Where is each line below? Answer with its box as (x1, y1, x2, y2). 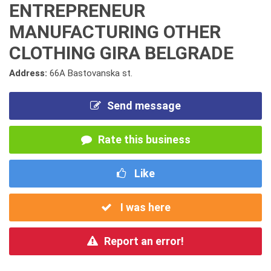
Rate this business (97, 133, 191, 146)
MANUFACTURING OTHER (9, 21, 221, 42)
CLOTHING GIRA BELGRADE (9, 42, 233, 64)
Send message (107, 99, 181, 112)
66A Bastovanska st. (50, 68, 132, 79)
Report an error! (104, 235, 184, 247)
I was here (117, 201, 171, 214)
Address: (9, 68, 50, 79)
